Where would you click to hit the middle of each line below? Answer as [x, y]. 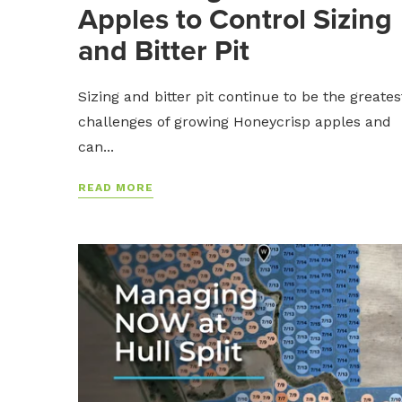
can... [96, 146]
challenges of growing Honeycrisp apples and [235, 121]
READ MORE [116, 187]
